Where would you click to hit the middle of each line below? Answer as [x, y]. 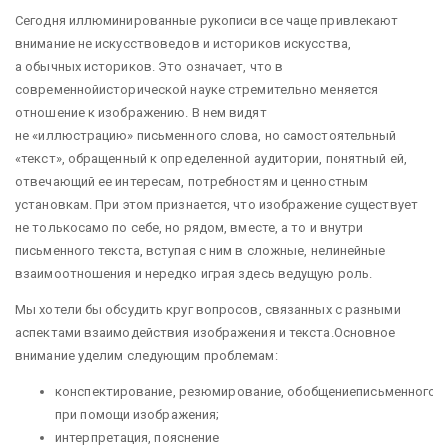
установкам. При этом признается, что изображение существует [216, 204]
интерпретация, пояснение [137, 437]
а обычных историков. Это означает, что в [149, 66]
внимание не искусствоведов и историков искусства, [183, 43]
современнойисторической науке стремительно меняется [197, 89]
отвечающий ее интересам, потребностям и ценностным [191, 181]
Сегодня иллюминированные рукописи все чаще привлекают [207, 20]
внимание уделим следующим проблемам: [146, 355]
